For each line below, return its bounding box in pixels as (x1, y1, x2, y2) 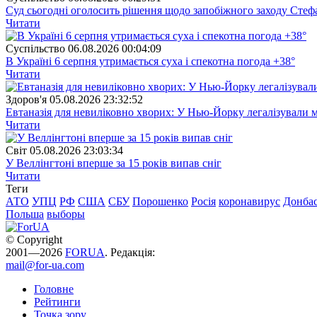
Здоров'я (6, 93, 47, 105)
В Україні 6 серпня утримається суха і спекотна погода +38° (6, 54, 295, 67)
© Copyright (6, 233, 62, 246)
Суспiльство (6, 42, 65, 54)
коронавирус (219, 195, 280, 207)
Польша (6, 207, 44, 220)
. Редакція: (105, 246, 155, 258)
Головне (34, 282, 74, 295)
